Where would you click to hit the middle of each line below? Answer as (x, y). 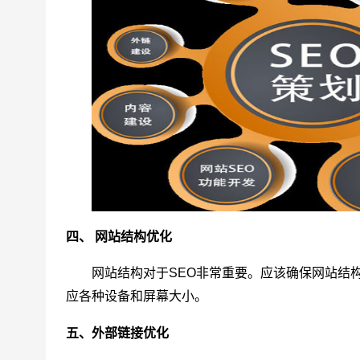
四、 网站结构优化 (119, 237)
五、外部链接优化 (117, 333)
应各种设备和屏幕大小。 (137, 297)
